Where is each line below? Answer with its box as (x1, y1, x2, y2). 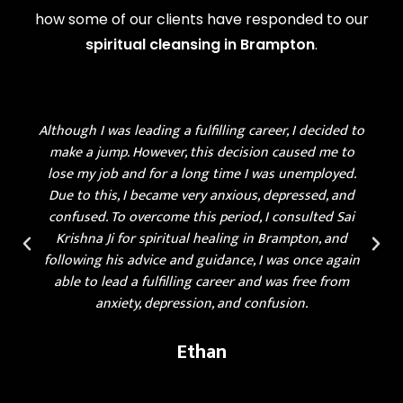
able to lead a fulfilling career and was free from (54, 270, 349, 295)
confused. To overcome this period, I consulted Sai (49, 205, 354, 230)
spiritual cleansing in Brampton (85, 34, 315, 56)
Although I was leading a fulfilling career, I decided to (39, 119, 364, 144)
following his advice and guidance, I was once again (43, 248, 360, 273)
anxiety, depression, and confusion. (95, 291, 308, 317)
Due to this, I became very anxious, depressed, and (49, 184, 354, 209)
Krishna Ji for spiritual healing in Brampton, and (56, 227, 347, 252)
